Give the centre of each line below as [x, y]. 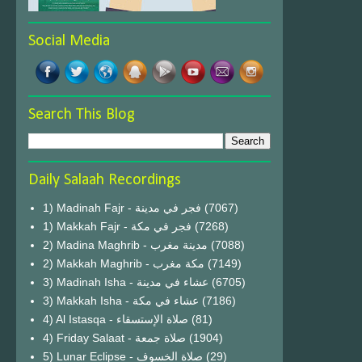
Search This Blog [82, 115]
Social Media [69, 41]
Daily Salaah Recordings [105, 180]
